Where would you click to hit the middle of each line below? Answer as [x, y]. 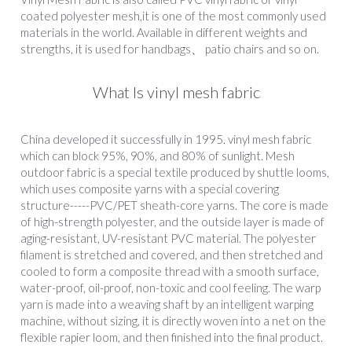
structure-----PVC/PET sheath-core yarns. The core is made [174, 205]
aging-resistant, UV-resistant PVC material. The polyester [168, 238]
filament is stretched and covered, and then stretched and [172, 255]
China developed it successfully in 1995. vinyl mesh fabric [166, 139]
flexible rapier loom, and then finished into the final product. [172, 337]
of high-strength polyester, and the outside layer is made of [172, 222]
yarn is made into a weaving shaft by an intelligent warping [167, 304]
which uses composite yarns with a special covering [150, 189]
